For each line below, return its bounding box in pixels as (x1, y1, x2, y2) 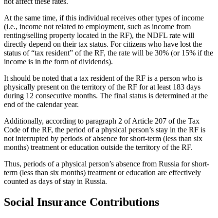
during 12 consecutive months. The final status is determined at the (4, 91, 208, 100)
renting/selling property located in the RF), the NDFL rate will (4, 31, 194, 40)
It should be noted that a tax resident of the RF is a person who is (4, 74, 202, 83)
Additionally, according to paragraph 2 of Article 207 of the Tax (4, 117, 200, 126)
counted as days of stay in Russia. (4, 177, 107, 186)
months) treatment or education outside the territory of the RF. (4, 143, 193, 152)
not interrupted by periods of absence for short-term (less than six (4, 134, 202, 143)
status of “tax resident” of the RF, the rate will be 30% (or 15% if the (4, 49, 213, 57)
